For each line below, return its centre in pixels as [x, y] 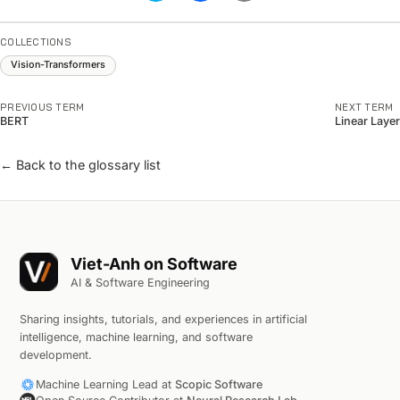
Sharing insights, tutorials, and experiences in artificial [163, 319]
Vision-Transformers [58, 65]
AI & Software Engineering [141, 283]
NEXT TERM [364, 108]
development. [55, 354]
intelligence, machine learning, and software [136, 337]
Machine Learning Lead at [105, 385]
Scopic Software [218, 385]
